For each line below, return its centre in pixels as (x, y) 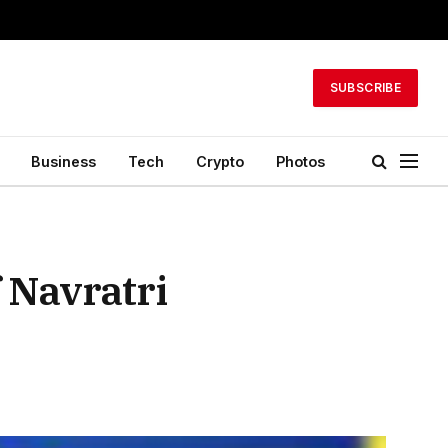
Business (63, 161)
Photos (300, 161)
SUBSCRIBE (365, 87)
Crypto (220, 161)
